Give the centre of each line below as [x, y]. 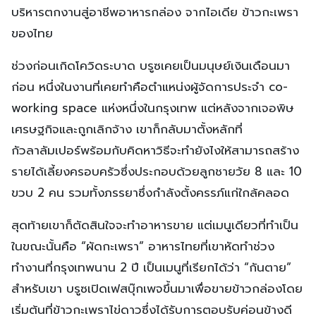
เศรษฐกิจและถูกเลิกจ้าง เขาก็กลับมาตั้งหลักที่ [127, 129]
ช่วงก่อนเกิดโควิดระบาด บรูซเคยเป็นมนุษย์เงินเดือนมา [151, 65]
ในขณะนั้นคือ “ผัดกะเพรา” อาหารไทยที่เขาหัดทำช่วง [143, 246]
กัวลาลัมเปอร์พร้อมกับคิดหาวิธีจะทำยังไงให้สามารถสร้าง [155, 150]
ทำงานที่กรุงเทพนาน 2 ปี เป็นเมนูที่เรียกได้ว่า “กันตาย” [151, 267]
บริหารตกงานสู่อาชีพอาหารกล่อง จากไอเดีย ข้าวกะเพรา [155, 12]
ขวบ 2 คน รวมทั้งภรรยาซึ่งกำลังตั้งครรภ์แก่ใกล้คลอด [150, 192]
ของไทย [32, 33]
